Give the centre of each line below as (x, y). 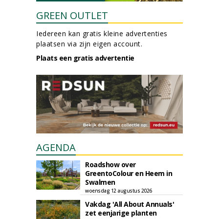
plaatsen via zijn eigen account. (89, 44)
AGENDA (56, 147)
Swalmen (100, 182)
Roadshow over (110, 164)
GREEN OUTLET (72, 15)
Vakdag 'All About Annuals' (130, 204)
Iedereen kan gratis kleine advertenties (102, 33)
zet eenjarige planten (121, 213)
